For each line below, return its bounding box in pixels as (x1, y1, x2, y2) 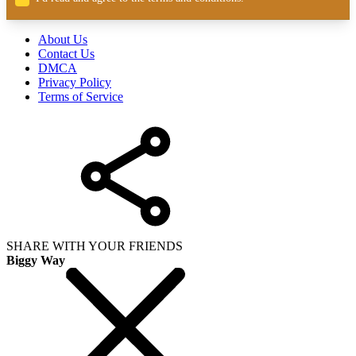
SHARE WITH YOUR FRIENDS (6, 239, 183, 253)
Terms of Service (38, 90, 123, 104)
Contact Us (38, 47, 95, 61)
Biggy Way (6, 253, 65, 268)
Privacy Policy (38, 75, 111, 90)
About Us (38, 33, 87, 47)
